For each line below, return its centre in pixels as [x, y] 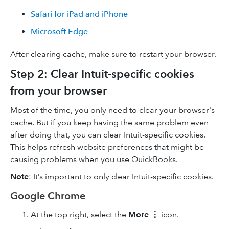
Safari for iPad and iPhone [79, 14]
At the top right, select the [79, 214]
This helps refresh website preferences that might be [107, 147]
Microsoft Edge [59, 31]
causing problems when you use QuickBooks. [94, 159]
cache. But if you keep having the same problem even [109, 122]
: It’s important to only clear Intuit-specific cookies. [121, 177]
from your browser [59, 91]
